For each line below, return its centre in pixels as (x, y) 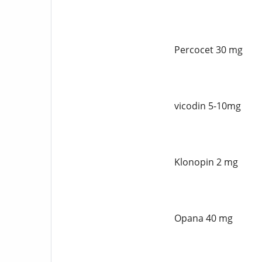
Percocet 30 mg (208, 50)
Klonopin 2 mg (206, 162)
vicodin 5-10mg (207, 106)
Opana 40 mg (203, 218)
